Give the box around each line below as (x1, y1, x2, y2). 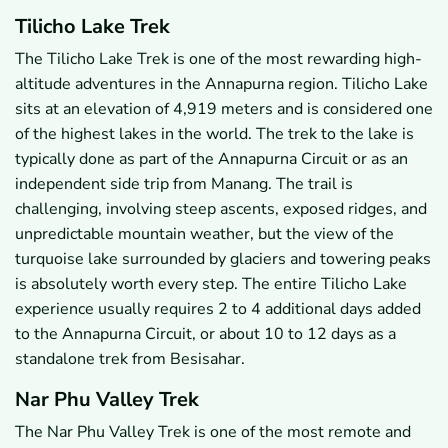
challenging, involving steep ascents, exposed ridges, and (15, 198, 427, 221)
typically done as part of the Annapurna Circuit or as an (15, 148, 408, 171)
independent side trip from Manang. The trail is (15, 173, 353, 196)
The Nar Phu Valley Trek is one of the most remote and (15, 421, 411, 444)
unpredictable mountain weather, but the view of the (15, 223, 394, 246)
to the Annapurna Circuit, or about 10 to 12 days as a (15, 323, 396, 346)
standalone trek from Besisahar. (15, 348, 245, 371)
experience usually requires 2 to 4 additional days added (15, 298, 421, 321)
